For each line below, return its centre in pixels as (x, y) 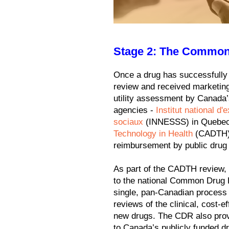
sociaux (128, 122)
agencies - (135, 110)
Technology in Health (153, 134)
